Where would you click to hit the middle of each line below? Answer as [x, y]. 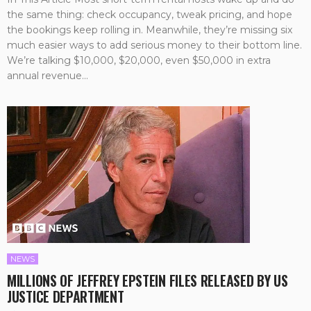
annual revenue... [48, 75]
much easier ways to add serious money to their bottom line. [154, 45]
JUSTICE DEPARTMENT [66, 296]
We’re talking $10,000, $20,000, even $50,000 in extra [139, 60]
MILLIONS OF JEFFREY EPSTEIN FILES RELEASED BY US [148, 280]
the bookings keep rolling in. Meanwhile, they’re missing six [150, 30]
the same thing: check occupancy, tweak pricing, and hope [150, 14]
